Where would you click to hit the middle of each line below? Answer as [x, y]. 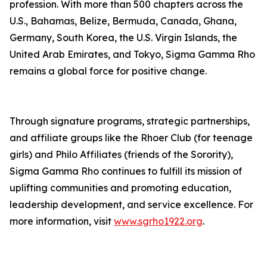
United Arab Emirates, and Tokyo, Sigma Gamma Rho [132, 55]
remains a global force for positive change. [108, 71]
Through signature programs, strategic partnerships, [130, 121]
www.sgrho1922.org [158, 221]
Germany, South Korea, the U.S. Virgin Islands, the [123, 38]
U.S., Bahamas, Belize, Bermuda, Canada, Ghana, [123, 21]
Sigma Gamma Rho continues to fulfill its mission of [126, 171]
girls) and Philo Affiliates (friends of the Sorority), [121, 155]
